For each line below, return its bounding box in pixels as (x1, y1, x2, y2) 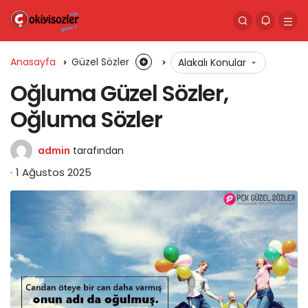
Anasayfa (10, 54, 56, 69)
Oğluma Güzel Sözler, (10, 78, 228, 109)
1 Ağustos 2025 (16, 165, 91, 179)
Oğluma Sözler (10, 104, 162, 135)
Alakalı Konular (178, 56, 249, 69)
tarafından (73, 144, 124, 157)
